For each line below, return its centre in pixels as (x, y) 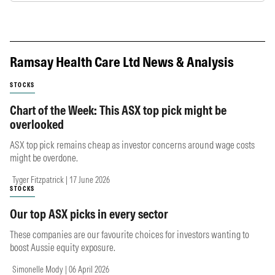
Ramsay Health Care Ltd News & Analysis (122, 62)
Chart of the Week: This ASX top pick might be (118, 110)
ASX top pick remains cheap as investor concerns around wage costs (132, 145)
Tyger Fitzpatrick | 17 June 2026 (61, 180)
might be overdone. (44, 158)
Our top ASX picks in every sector (89, 214)
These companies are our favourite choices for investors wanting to (130, 235)
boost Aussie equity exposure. (63, 248)
